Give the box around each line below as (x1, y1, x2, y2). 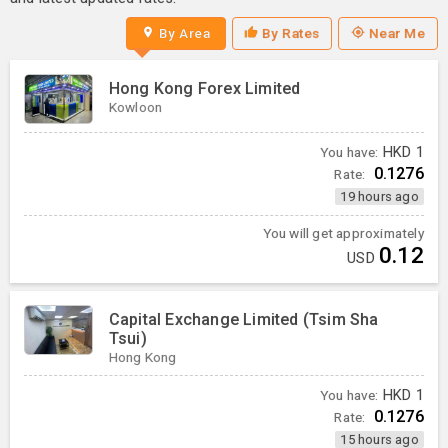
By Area (158, 24, 211, 41)
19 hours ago (340, 189, 419, 205)
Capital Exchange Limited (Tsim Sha (108, 309, 379, 329)
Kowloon (108, 99, 163, 116)
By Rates (261, 24, 320, 41)
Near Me (368, 24, 426, 41)
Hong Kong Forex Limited (108, 79, 301, 99)
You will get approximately (262, 225, 424, 242)
